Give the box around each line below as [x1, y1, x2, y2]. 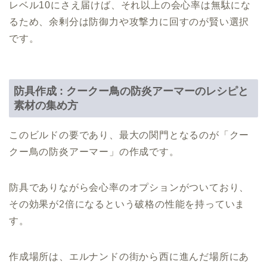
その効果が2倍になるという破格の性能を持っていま [9, 198, 246, 209]
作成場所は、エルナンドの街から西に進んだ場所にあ [9, 251, 250, 262]
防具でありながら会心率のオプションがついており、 [9, 182, 250, 193]
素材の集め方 [14, 98, 78, 111]
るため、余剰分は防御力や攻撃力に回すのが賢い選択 [9, 16, 250, 27]
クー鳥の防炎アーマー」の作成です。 [9, 146, 179, 157]
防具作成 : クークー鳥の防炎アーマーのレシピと [14, 84, 249, 97]
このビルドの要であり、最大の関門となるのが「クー [9, 129, 250, 140]
